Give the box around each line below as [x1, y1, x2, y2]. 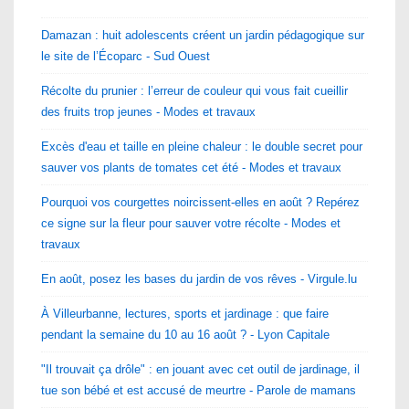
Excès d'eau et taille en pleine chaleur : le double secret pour [41, 139, 362, 153]
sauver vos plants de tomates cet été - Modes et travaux [41, 160, 341, 174]
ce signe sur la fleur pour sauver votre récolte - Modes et [41, 215, 341, 230]
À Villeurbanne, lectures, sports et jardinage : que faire [41, 306, 329, 320]
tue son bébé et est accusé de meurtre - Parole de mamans [41, 383, 356, 397]
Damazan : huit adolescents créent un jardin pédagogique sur [41, 27, 364, 42]
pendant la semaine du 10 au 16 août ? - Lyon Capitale [41, 327, 330, 341]
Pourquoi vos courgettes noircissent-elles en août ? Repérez [41, 194, 360, 209]
